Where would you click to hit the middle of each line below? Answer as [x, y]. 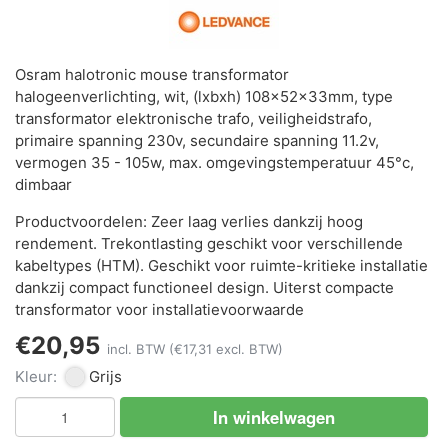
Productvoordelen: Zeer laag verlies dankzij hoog [189, 222]
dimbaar [43, 185]
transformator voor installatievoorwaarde [159, 310]
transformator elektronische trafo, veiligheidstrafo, [193, 119]
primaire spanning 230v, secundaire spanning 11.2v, [197, 141]
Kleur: [36, 376]
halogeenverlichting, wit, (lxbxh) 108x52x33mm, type [204, 97]
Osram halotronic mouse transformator [152, 75]
